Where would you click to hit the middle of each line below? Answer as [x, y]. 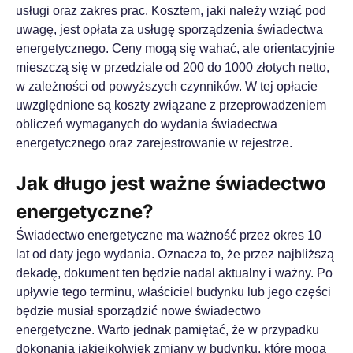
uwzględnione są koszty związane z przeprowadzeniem [171, 105]
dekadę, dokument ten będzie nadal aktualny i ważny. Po [174, 273]
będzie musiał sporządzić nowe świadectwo [138, 311]
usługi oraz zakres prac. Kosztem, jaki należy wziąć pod [171, 11]
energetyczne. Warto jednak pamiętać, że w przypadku [167, 330]
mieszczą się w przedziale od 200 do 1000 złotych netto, [173, 67]
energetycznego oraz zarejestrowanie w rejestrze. [154, 143]
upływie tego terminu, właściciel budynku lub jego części [173, 292]
